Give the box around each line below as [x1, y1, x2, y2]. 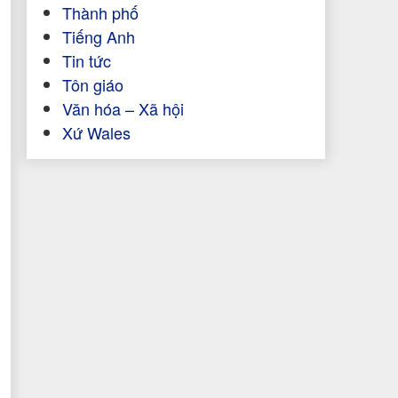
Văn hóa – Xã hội [61, 97, 184, 121]
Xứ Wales [61, 121, 131, 145]
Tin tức [61, 49, 111, 73]
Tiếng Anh [61, 25, 135, 49]
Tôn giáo [61, 73, 123, 97]
